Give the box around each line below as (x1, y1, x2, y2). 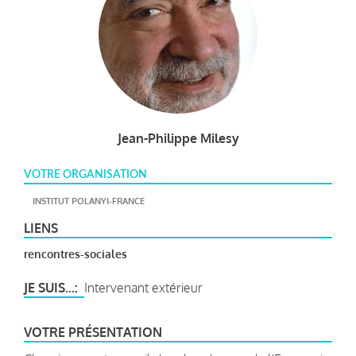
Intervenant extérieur (84, 279, 203, 296)
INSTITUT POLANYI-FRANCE (33, 195, 145, 207)
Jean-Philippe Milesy (117, 130, 239, 146)
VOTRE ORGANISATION (24, 168, 147, 180)
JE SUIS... (24, 279, 75, 296)
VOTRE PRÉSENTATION (24, 323, 162, 340)
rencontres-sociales (24, 246, 127, 261)
